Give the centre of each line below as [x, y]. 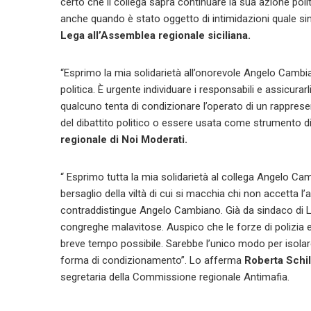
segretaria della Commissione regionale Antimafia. [175, 277]
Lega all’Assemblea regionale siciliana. [155, 35]
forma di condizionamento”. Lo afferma [151, 260]
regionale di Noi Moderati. [124, 140]
